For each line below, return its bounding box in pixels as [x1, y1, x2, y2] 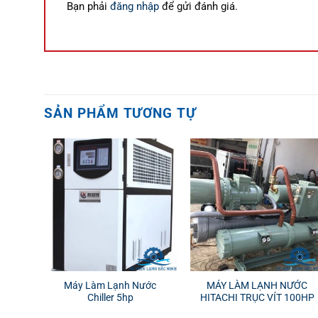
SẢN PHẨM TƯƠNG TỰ [44, 104, 197, 121]
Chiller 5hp [87, 292, 133, 304]
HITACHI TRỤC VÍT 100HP [199, 292, 314, 304]
